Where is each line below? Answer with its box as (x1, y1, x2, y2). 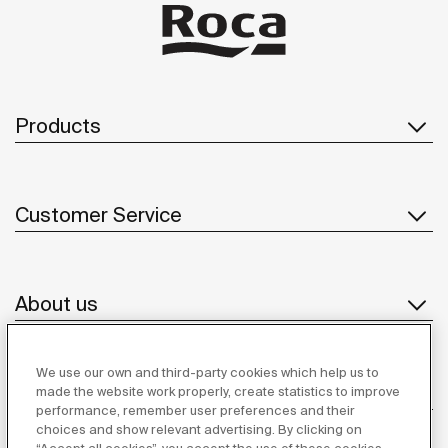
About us (15, 292, 98, 316)
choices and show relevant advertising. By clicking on (36, 422, 363, 437)
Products (15, 114, 101, 138)
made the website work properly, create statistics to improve (36, 384, 401, 399)
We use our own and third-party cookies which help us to (36, 365, 380, 380)
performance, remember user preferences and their (36, 403, 356, 418)
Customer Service (15, 203, 182, 227)
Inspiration (15, 381, 112, 405)
